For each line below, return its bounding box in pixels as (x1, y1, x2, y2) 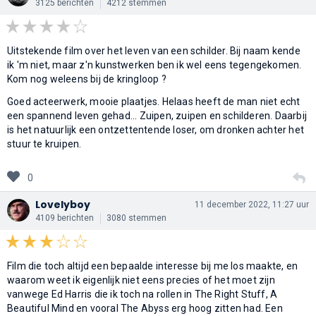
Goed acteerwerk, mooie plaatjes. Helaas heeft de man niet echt (7, 95, 300, 107)
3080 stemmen (107, 212, 166, 223)
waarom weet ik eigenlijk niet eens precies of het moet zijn (7, 274, 275, 286)
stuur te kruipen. (7, 138, 82, 150)
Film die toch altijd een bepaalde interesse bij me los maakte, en (7, 260, 298, 272)
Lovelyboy (35, 197, 90, 212)
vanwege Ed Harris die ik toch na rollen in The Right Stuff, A (7, 288, 278, 300)
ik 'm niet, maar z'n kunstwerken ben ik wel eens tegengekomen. (7, 59, 302, 71)
